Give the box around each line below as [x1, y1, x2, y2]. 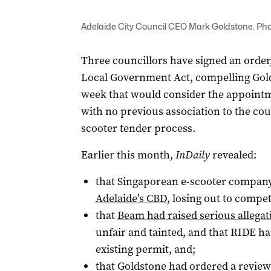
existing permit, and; [95, 242, 195, 256]
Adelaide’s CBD [95, 191, 167, 206]
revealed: [209, 148, 256, 162]
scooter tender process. [80, 121, 195, 135]
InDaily [175, 148, 210, 162]
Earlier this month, [80, 148, 175, 162]
